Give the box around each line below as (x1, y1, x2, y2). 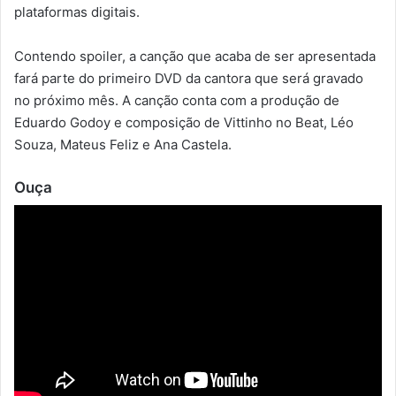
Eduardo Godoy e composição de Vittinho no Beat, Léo (14, 113, 354, 131)
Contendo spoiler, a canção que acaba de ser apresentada (14, 47, 376, 65)
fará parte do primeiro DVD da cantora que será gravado (14, 69, 363, 87)
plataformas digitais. (14, 3, 140, 20)
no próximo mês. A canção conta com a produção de (14, 91, 339, 109)
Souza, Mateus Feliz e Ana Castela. (14, 135, 232, 153)
